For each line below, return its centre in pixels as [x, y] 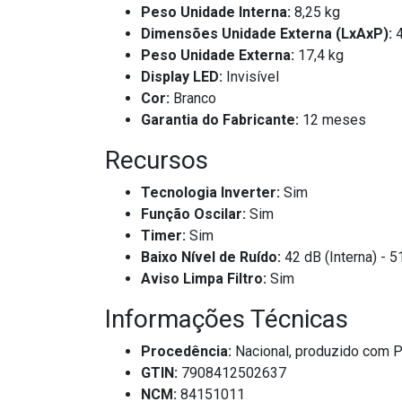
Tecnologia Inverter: [210, 193]
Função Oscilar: [193, 214]
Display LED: [182, 77]
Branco [193, 99]
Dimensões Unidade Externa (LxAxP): [267, 34]
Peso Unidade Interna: [216, 13]
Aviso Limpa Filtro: [204, 279]
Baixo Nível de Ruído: [211, 258]
